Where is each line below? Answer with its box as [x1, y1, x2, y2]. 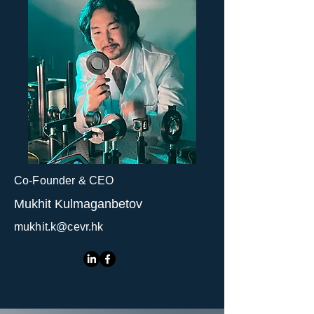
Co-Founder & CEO [14, 175, 114, 186]
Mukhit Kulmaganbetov [14, 197, 142, 211]
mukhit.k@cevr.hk [14, 221, 104, 233]
